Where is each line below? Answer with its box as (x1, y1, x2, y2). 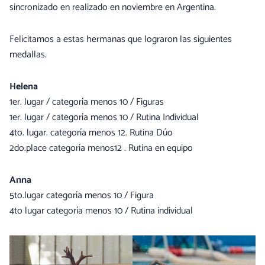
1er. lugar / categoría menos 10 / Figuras (9, 94, 164, 110)
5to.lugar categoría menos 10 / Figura (9, 188, 154, 203)
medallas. (9, 47, 47, 63)
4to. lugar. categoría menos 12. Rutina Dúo (9, 125, 173, 141)
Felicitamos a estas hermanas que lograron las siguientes (9, 31, 232, 47)
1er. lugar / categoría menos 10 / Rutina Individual (9, 109, 199, 125)
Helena (9, 79, 38, 95)
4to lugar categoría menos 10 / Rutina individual (9, 203, 193, 219)
